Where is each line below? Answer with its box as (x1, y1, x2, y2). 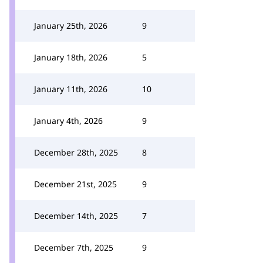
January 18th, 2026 (34, 52, 107, 63)
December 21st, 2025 (34, 178, 117, 190)
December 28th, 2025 (34, 147, 118, 158)
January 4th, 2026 (34, 115, 103, 126)
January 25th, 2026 (34, 20, 107, 31)
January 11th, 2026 (34, 83, 107, 95)
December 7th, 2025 (34, 242, 113, 253)
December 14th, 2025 (34, 210, 118, 221)
